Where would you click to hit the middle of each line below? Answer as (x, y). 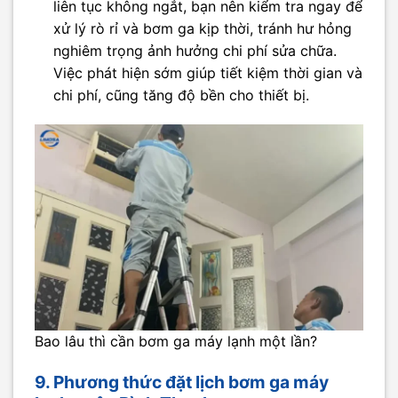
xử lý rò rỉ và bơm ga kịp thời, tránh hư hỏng (202, 28)
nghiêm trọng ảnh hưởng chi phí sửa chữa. (195, 50)
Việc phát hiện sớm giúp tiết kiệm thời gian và (207, 72)
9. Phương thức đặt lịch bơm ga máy (182, 382)
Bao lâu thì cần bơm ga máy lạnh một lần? (176, 341)
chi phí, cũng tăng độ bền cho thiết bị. (181, 95)
